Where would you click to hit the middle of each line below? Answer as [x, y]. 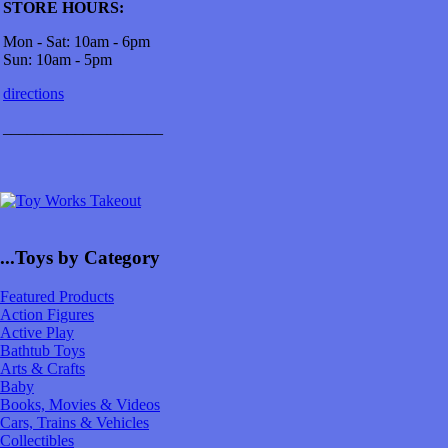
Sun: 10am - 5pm [57, 60]
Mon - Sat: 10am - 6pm [76, 42]
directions [33, 94]
